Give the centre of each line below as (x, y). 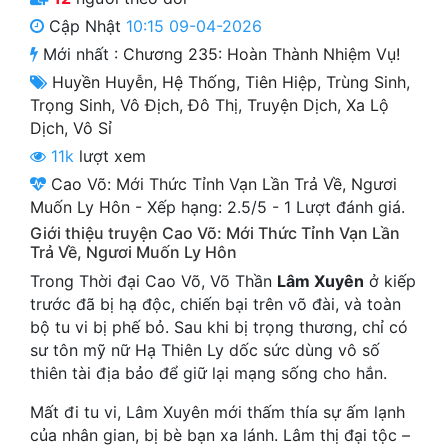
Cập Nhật (85, 26)
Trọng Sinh (70, 105)
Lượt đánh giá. (348, 207)
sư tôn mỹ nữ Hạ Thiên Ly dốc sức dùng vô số (205, 350)
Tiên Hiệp (281, 82)
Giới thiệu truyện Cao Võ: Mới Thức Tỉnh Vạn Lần (215, 233)
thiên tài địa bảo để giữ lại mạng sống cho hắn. (208, 373)
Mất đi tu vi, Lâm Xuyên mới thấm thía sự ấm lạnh (217, 412)
